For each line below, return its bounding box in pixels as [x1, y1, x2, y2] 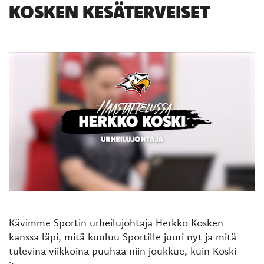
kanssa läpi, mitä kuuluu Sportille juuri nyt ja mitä [9, 230, 236, 243]
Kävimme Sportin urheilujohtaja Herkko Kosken [9, 216, 223, 229]
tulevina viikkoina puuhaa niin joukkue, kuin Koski [9, 244, 236, 257]
